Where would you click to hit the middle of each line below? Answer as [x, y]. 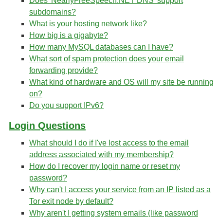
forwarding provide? [64, 70]
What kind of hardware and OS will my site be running [121, 82]
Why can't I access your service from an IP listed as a [120, 190]
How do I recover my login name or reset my [105, 166]
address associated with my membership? [101, 154]
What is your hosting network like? [88, 24]
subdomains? [53, 12]
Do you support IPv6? [66, 105]
